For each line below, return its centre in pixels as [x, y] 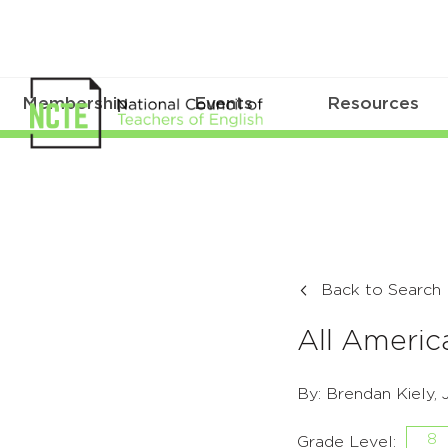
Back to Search [381, 290]
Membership [74, 104]
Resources [373, 104]
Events [224, 104]
